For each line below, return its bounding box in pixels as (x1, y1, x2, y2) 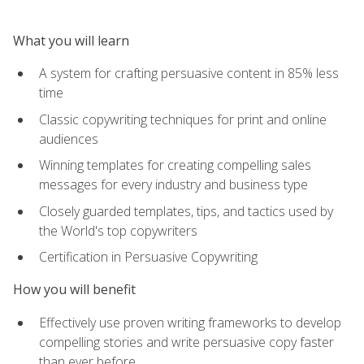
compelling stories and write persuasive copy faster (39, 332, 334, 351)
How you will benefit (13, 280, 136, 299)
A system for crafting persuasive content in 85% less (39, 63, 339, 82)
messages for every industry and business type (39, 175, 308, 194)
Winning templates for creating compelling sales (39, 156, 311, 175)
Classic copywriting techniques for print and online (39, 110, 327, 128)
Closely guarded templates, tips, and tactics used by (39, 201, 333, 220)
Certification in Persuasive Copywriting (39, 248, 258, 266)
